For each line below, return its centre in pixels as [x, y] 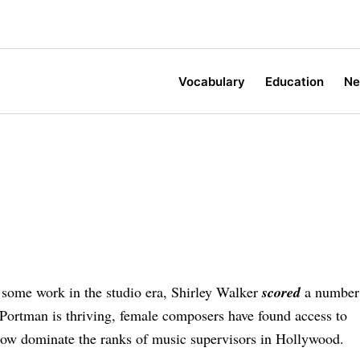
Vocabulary [212, 81]
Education [295, 81]
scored [282, 292]
